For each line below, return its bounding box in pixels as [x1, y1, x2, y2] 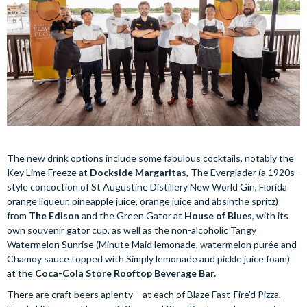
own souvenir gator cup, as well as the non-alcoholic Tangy [7, 223, 256, 236]
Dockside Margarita [90, 166, 182, 178]
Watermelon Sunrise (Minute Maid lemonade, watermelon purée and [7, 238, 297, 250]
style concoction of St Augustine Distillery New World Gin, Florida [7, 180, 287, 193]
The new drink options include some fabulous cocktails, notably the [7, 151, 294, 164]
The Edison [29, 209, 79, 221]
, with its [252, 209, 288, 221]
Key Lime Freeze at [7, 166, 90, 178]
